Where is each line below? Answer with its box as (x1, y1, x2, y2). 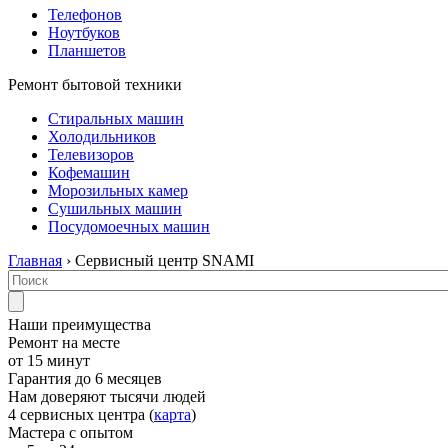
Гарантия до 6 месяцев (8, 370, 162, 387)
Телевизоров (48, 146, 134, 163)
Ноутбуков (48, 24, 120, 41)
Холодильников (48, 128, 156, 145)
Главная (8, 252, 62, 269)
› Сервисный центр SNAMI (62, 252, 254, 269)
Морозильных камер (48, 182, 188, 199)
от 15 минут (8, 352, 90, 369)
